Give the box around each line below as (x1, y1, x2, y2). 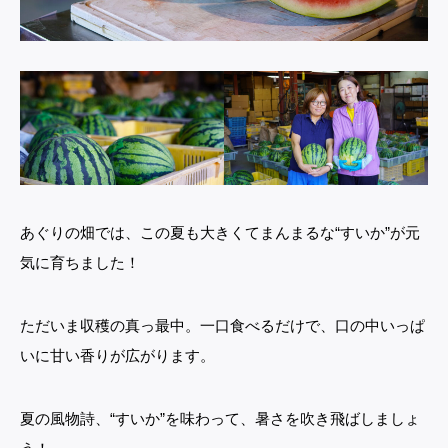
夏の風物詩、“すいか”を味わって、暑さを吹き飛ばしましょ (20, 410, 420, 428)
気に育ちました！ (20, 254, 140, 272)
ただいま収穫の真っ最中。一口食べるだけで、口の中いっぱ (20, 317, 425, 335)
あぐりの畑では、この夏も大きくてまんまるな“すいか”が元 (20, 224, 420, 242)
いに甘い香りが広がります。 (20, 347, 215, 365)
